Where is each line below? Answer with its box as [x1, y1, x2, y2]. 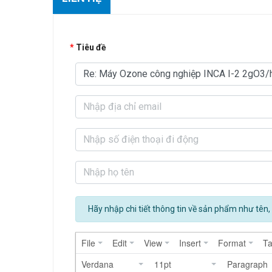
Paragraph [227, 258, 268, 270]
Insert [179, 237, 201, 249]
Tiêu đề [76, 42, 106, 52]
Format [218, 237, 246, 249]
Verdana [81, 258, 114, 270]
